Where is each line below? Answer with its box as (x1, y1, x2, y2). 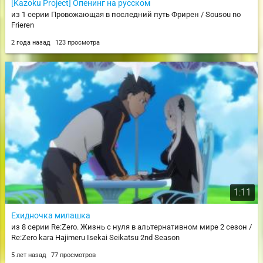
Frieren (11, 21, 34, 30)
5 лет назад (11, 251, 48, 259)
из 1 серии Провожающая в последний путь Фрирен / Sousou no (11, 10, 241, 19)
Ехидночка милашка (11, 211, 90, 221)
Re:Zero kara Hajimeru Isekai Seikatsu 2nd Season (11, 233, 180, 242)
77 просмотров (50, 251, 96, 259)
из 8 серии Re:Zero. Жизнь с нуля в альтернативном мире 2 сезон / (11, 222, 252, 232)
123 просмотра (55, 39, 100, 47)
